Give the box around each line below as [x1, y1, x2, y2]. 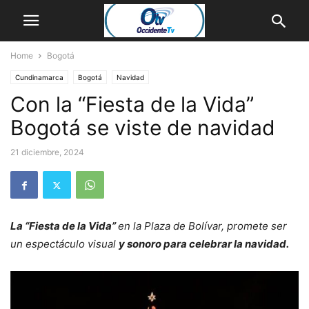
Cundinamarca [15, 73, 63, 81]
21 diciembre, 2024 [10, 147, 84, 157]
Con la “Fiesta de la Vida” [10, 92, 254, 117]
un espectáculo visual [10, 237, 119, 250]
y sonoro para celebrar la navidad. [119, 237, 291, 250]
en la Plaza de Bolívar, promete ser [118, 219, 287, 232]
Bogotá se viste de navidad [10, 115, 281, 140]
